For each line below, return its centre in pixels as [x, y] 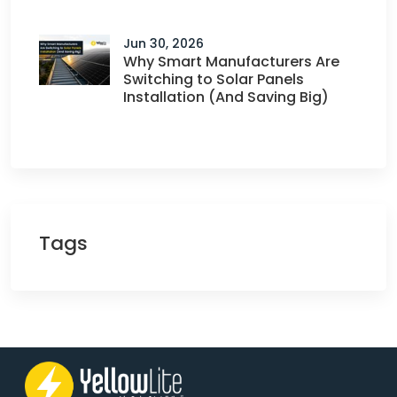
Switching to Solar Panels [214, 79]
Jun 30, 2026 [163, 43]
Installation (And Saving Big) [226, 97]
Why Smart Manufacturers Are [231, 62]
